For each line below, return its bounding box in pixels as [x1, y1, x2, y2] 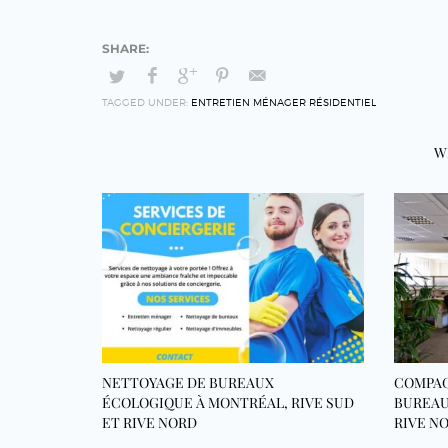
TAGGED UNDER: [102, 96, 188, 108]
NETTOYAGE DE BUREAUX [102, 373, 274, 393]
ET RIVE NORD [102, 413, 197, 433]
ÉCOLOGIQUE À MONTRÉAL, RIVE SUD [102, 393, 354, 413]
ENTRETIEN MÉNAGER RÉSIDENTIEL [191, 96, 376, 108]
